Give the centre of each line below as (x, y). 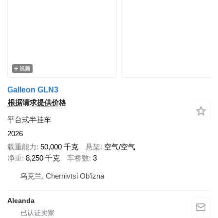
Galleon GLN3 (33, 90)
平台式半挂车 (29, 119)
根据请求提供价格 (37, 102)
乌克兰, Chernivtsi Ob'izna (62, 176)
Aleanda (21, 200)
